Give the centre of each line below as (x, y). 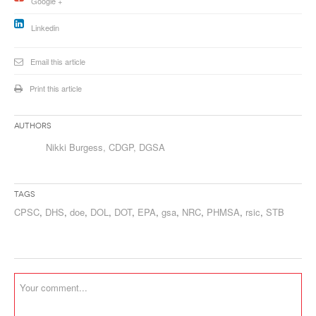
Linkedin (45, 27)
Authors (33, 126)
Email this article (58, 61)
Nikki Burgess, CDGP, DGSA (105, 147)
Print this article (56, 88)
